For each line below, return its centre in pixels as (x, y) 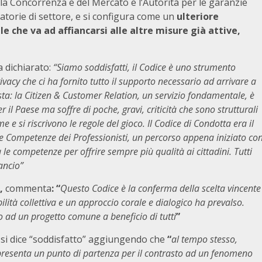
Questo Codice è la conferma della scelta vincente (161, 188)
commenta (28, 188)
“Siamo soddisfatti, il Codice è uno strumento (144, 67)
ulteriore (198, 16)
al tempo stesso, (204, 239)
